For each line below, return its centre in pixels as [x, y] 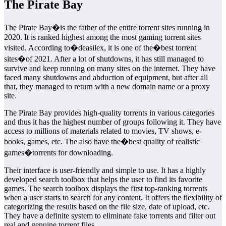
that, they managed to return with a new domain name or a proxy [107, 86]
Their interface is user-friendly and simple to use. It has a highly [105, 170]
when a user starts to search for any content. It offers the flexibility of [113, 197]
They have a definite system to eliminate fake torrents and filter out [110, 215]
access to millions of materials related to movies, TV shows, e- [103, 131]
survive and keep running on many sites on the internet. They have [110, 68]
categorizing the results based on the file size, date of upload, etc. [107, 206]
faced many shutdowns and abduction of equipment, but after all [106, 77]
